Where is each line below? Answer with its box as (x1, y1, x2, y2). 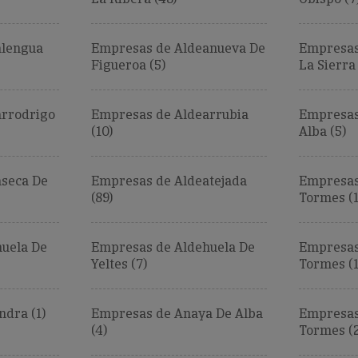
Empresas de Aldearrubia (90, 106, 249, 123)
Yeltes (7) (90, 256, 147, 272)
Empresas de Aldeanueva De (90, 40, 265, 57)
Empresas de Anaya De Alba (90, 305, 263, 322)
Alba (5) (298, 123, 346, 140)
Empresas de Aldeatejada (90, 173, 247, 189)
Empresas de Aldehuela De (90, 239, 255, 256)
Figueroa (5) (90, 57, 165, 74)
